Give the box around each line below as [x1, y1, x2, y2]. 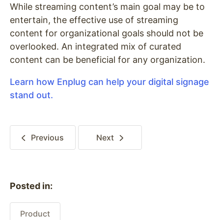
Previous [30, 133, 64, 142]
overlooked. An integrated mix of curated [10, 41, 181, 52]
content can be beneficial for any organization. [10, 55, 205, 65]
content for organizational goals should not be [10, 28, 203, 38]
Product [20, 209, 50, 219]
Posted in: [10, 181, 53, 191]
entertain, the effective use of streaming [10, 15, 178, 25]
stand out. [10, 90, 53, 100]
